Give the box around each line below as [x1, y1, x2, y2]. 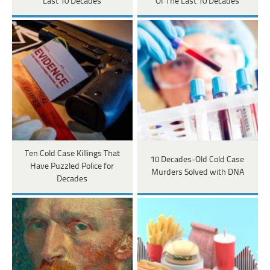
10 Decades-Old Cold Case [151, 155, 245, 165]
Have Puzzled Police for [30, 162, 115, 171]
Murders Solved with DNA [151, 168, 244, 178]
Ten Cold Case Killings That [24, 149, 120, 159]
